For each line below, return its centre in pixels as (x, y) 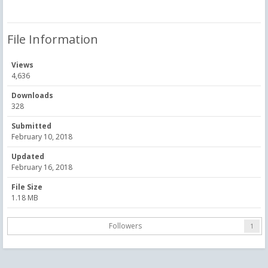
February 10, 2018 (42, 136)
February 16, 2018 (42, 167)
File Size (27, 187)
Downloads (32, 95)
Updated (28, 156)
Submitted (31, 126)
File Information (53, 39)
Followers (125, 226)
